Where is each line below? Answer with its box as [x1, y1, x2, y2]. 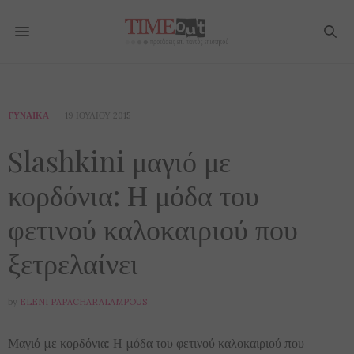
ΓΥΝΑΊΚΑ [8, 110, 49, 121]
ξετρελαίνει [8, 243, 138, 281]
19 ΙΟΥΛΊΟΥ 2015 [65, 110, 130, 121]
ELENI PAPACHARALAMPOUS [20, 296, 147, 307]
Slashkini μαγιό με [8, 141, 231, 179]
